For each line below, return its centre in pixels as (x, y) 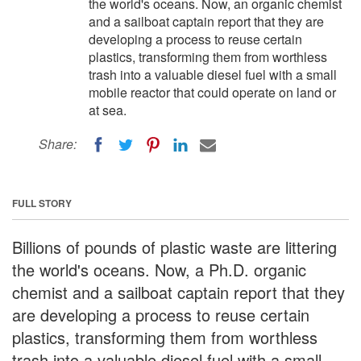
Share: (58, 144)
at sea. (108, 110)
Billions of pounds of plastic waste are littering (174, 247)
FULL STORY (42, 203)
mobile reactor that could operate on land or (212, 92)
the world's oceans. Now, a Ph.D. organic (159, 269)
